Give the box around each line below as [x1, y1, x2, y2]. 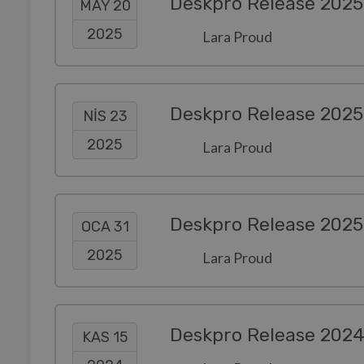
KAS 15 [81, 327, 128, 346]
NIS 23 [82, 106, 128, 125]
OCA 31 [80, 217, 129, 236]
